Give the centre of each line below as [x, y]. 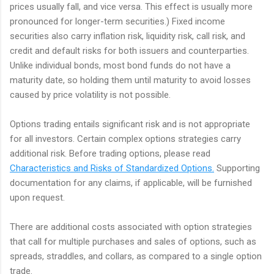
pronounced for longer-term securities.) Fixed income [117, 21]
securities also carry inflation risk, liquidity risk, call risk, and [128, 36]
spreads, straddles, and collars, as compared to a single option [136, 256]
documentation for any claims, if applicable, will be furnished [131, 183]
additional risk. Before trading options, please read [110, 153]
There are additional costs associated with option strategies [131, 227]
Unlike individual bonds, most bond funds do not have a [120, 65]
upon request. [37, 197]
